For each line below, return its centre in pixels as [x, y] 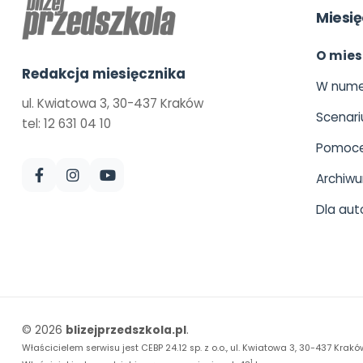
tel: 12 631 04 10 [66, 124]
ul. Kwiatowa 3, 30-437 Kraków [113, 104]
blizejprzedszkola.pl [126, 331]
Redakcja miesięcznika [104, 74]
